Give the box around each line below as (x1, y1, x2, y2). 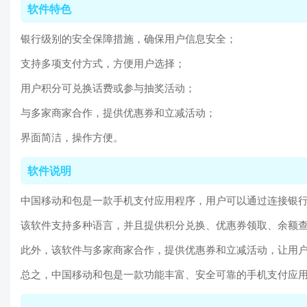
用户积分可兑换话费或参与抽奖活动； (21, 82, 195, 95)
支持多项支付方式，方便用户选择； (21, 57, 185, 70)
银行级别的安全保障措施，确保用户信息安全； (21, 32, 236, 45)
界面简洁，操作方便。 (21, 131, 123, 144)
